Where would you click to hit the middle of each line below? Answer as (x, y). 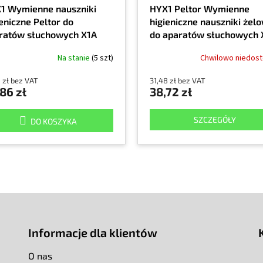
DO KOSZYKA (53, 121)
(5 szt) (102, 58)
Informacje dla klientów (92, 232)
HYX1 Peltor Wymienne (200, 8)
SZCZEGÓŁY (215, 119)
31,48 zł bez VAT (178, 80)
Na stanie (75, 58)
